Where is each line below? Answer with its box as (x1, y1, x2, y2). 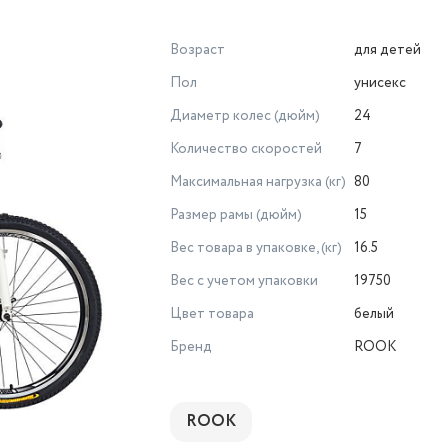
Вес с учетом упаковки (170, 271, 318, 291)
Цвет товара (170, 304, 254, 324)
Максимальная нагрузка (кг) (170, 172, 346, 192)
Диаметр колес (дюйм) (170, 106, 320, 126)
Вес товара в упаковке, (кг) (170, 238, 342, 258)
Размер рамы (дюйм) (170, 205, 302, 225)
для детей (354, 40, 421, 60)
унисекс (354, 73, 406, 93)
